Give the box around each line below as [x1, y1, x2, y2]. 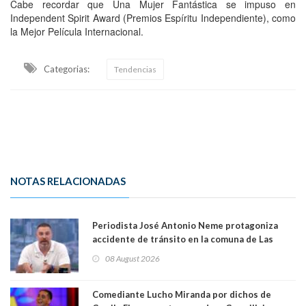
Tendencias [114, 64, 156, 74]
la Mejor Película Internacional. [10, 24, 143, 38]
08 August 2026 [105, 253, 160, 264]
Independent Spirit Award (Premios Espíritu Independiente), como [10, 10, 296, 25]
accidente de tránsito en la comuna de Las [92, 233, 273, 245]
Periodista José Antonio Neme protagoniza [92, 219, 278, 231]
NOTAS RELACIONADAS [10, 174, 126, 187]
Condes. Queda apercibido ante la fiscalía [92, 247, 270, 258]
